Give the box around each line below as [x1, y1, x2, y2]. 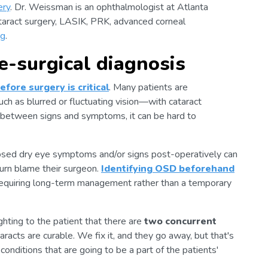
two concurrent [144, 214, 217, 228]
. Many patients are [109, 80, 188, 94]
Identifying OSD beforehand [101, 162, 234, 175]
